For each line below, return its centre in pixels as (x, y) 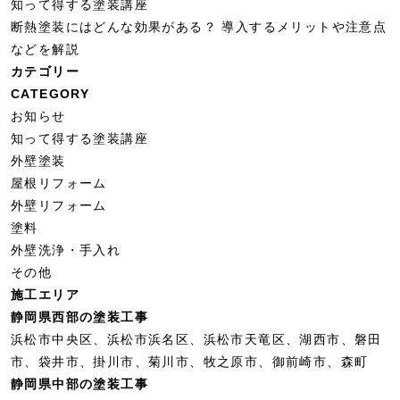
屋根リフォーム (59, 183)
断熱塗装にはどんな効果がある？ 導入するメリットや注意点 (199, 27)
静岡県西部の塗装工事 (79, 317)
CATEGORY (50, 94)
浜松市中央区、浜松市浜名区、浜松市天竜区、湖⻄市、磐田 (196, 339)
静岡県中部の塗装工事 (79, 384)
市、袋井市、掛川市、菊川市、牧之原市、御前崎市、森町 (190, 362)
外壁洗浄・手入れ (66, 250)
